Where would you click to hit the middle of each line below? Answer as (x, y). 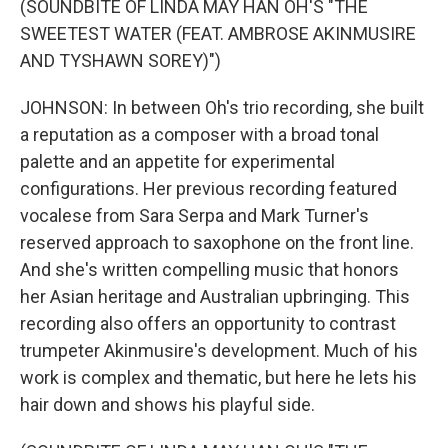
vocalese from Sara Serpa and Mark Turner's (194, 215)
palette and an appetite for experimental (177, 161)
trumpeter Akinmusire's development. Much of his (219, 350)
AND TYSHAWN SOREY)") (120, 60)
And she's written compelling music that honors (209, 269)
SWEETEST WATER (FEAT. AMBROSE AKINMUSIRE (218, 33)
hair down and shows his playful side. (167, 404)
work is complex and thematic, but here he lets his (218, 377)
